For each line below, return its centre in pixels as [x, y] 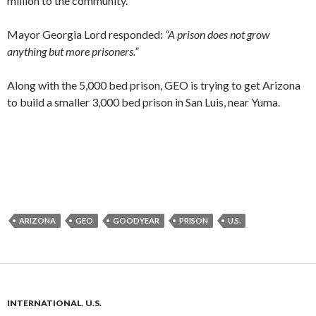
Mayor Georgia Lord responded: [86, 34]
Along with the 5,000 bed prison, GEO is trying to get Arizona [154, 85]
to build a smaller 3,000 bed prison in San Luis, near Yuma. [144, 102]
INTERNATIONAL [44, 303]
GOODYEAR [136, 220]
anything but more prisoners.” [73, 51]
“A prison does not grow [217, 34]
